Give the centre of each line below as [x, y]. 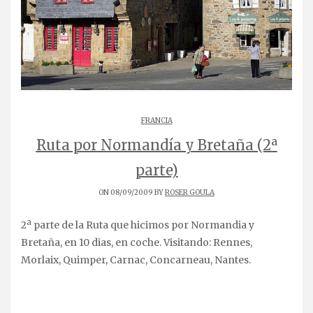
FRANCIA [156, 120]
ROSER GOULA [190, 192]
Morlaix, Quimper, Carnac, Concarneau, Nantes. [136, 260]
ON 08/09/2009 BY [132, 192]
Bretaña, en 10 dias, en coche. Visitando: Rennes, [137, 242]
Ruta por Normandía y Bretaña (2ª [156, 145]
